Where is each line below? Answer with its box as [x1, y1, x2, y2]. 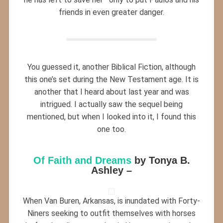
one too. [97, 124, 126, 134]
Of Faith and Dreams [33, 154, 131, 166]
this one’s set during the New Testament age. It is [24, 74, 199, 84]
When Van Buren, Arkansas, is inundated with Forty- [23, 196, 200, 206]
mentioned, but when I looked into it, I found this [27, 111, 196, 121]
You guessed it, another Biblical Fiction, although [27, 62, 196, 72]
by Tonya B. [131, 154, 190, 166]
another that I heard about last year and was [34, 87, 189, 97]
